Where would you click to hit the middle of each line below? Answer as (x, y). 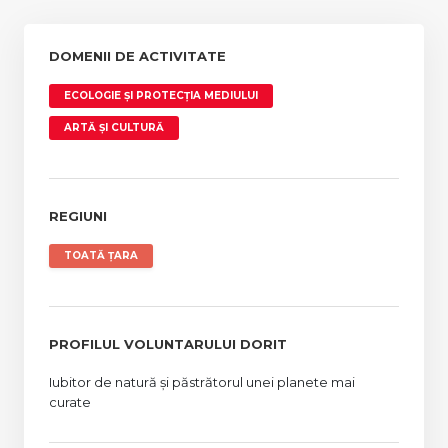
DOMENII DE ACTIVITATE (137, 56)
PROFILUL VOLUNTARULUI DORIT (168, 344)
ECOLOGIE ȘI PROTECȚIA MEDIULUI (161, 96)
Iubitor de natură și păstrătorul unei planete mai (202, 382)
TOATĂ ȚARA (101, 256)
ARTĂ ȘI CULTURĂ (114, 128)
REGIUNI (78, 216)
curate (70, 402)
